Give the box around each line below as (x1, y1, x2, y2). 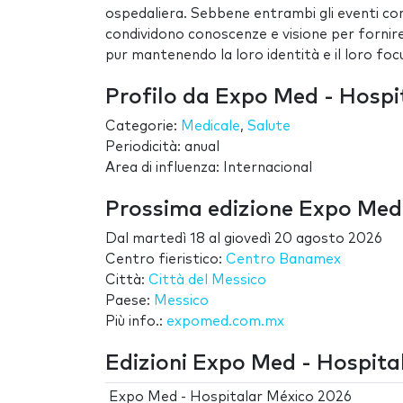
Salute (247, 120, 291, 134)
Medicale (181, 120, 240, 134)
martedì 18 (132, 232, 205, 246)
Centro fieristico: (105, 253, 226, 267)
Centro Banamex (226, 253, 341, 267)
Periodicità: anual (105, 140, 219, 155)
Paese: (105, 294, 154, 309)
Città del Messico (148, 273, 266, 288)
